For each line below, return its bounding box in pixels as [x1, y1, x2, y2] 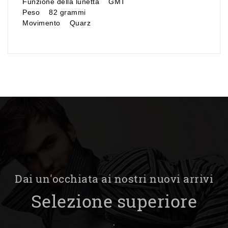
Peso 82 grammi [22, 8, 86, 16]
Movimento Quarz [22, 18, 91, 27]
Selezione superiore [31, 189, 197, 212]
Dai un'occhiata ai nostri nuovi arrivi [15, 171, 213, 186]
